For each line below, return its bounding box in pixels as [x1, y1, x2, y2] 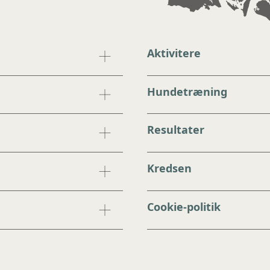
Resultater [147, 122, 204, 137]
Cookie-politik [147, 199, 221, 215]
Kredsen [147, 161, 192, 176]
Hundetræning [147, 84, 227, 99]
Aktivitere [147, 45, 201, 60]
